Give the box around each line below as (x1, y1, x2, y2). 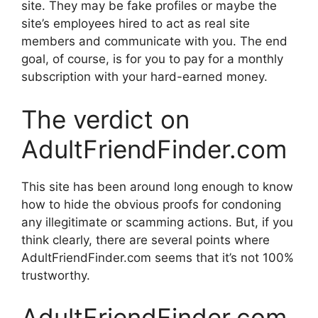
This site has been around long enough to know (21, 179, 293, 194)
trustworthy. (21, 268, 90, 283)
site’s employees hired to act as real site (21, 16, 250, 31)
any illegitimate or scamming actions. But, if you (21, 214, 293, 229)
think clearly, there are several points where (21, 232, 270, 247)
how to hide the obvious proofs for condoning (21, 197, 281, 212)
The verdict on (21, 104, 190, 134)
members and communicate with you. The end (21, 34, 287, 49)
